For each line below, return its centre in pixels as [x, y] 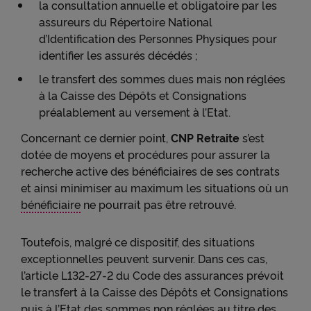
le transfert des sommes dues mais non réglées [162, 78]
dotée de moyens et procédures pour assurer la [145, 154]
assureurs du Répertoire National [126, 22]
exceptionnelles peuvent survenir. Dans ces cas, [144, 258]
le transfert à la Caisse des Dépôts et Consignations [154, 292]
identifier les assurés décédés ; [118, 55]
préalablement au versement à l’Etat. [135, 112]
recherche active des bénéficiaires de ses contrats [150, 171]
